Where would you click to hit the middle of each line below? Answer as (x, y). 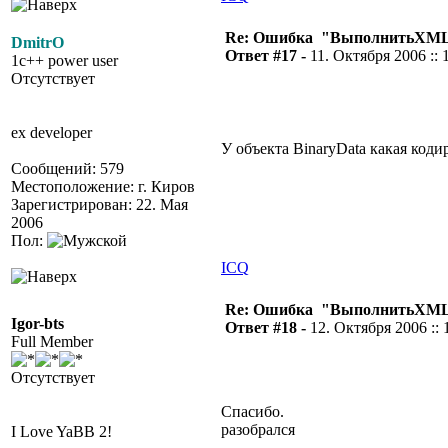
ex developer (51, 132)
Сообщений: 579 (67, 168)
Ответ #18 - (267, 327)
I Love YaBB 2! (61, 431)
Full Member (52, 341)
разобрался (258, 429)
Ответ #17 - (267, 55)
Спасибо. (252, 411)
